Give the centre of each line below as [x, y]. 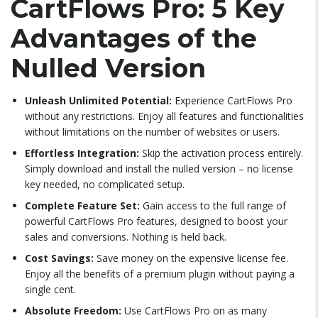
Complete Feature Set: [82, 205]
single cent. [50, 289]
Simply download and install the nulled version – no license [159, 169]
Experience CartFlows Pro [232, 100]
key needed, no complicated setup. [105, 184]
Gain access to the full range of [213, 205]
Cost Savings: [59, 258]
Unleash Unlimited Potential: [98, 100]
